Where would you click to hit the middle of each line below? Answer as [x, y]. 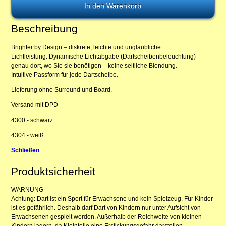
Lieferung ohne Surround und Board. [62, 90]
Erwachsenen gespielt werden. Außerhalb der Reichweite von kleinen [107, 217]
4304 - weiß [27, 135]
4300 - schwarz [32, 120]
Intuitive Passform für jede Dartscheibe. [65, 74]
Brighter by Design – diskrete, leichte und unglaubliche [86, 47]
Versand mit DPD [36, 105]
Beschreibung [45, 29]
